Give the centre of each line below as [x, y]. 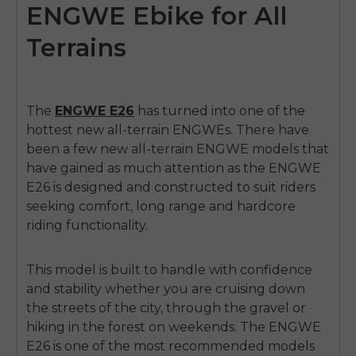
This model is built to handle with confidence [169, 269]
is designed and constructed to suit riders [183, 187]
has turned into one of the [221, 110]
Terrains [76, 47]
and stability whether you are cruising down [166, 288]
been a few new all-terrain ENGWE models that [178, 149]
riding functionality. [89, 225]
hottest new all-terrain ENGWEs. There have [168, 130]
